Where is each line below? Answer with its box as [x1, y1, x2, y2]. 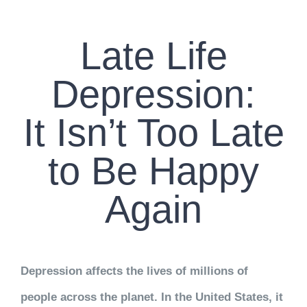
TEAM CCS [13, 90, 59, 101]
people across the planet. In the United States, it [20, 290, 283, 304]
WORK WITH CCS [13, 45, 90, 56]
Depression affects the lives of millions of [20, 264, 248, 278]
